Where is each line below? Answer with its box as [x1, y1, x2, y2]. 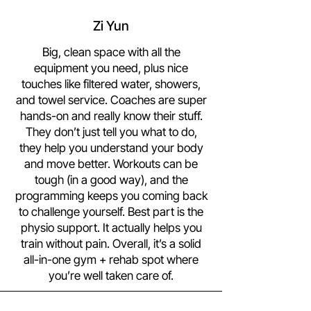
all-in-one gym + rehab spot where [24, 253, 199, 267]
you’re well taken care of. [49, 269, 174, 283]
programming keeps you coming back [15, 189, 208, 203]
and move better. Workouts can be [24, 157, 198, 171]
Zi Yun [93, 18, 129, 34]
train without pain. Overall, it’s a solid [21, 237, 201, 251]
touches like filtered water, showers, [22, 77, 201, 91]
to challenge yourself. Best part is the [19, 205, 203, 219]
